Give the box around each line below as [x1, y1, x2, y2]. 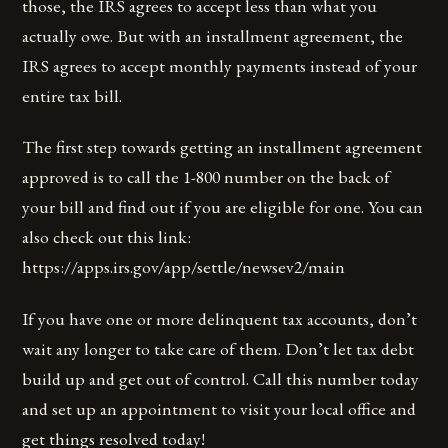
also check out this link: [22, 225, 192, 249]
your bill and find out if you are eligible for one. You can [22, 195, 424, 219]
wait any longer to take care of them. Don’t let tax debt [22, 336, 415, 360]
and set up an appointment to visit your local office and [22, 396, 417, 420]
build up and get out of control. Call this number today [22, 366, 420, 390]
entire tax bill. [22, 84, 123, 108]
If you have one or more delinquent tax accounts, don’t [22, 306, 418, 330]
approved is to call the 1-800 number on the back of [22, 165, 391, 189]
